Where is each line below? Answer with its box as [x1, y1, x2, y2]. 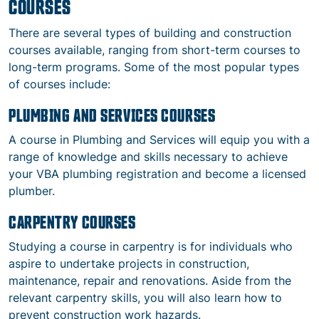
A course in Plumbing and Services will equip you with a [9, 132, 310, 147]
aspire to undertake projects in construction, [9, 256, 249, 271]
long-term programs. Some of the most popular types [9, 60, 299, 74]
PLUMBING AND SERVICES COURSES [9, 105, 216, 125]
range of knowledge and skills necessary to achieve [9, 150, 288, 164]
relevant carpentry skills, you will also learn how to [9, 291, 282, 305]
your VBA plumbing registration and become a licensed [9, 167, 306, 181]
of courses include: [9, 77, 110, 91]
